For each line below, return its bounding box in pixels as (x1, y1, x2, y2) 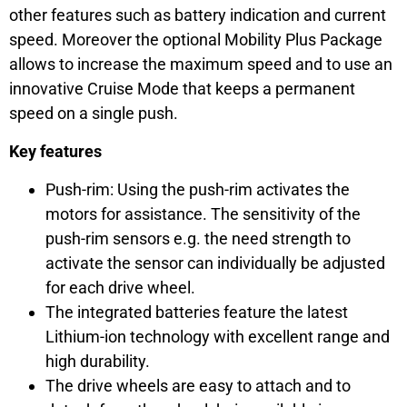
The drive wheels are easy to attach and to (45, 375, 351, 395)
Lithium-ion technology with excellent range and (45, 326, 390, 346)
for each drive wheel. (45, 277, 195, 297)
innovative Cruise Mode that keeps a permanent (9, 79, 355, 99)
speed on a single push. (9, 104, 178, 124)
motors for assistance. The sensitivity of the (45, 203, 361, 223)
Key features (9, 141, 102, 161)
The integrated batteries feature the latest (45, 302, 348, 322)
